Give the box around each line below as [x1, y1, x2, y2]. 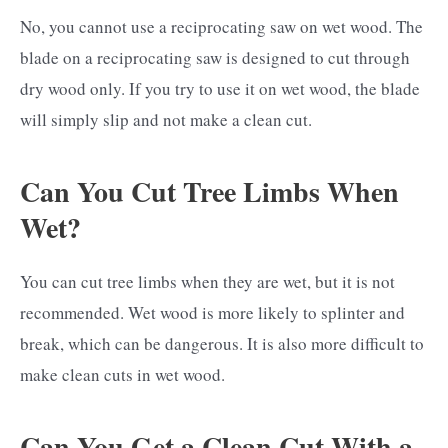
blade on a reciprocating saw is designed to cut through [20, 46, 410, 70]
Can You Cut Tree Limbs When [20, 170, 399, 212]
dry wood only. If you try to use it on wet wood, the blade [20, 77, 420, 101]
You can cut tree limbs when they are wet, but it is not [20, 269, 395, 293]
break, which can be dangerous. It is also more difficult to [20, 331, 424, 355]
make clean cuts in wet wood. [20, 362, 225, 386]
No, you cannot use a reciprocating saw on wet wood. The [20, 15, 423, 39]
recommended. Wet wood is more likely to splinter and [20, 300, 405, 324]
